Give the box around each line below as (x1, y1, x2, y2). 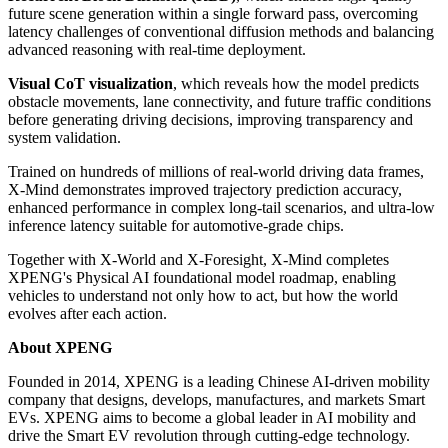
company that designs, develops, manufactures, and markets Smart (8, 390, 425, 408)
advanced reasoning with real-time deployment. (8, 40, 306, 58)
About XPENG (8, 338, 112, 356)
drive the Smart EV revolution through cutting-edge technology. (8, 426, 410, 444)
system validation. (8, 128, 121, 146)
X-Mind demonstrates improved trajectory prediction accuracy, (8, 180, 402, 198)
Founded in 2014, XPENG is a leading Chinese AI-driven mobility (8, 372, 430, 390)
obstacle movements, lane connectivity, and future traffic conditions (8, 92, 431, 110)
